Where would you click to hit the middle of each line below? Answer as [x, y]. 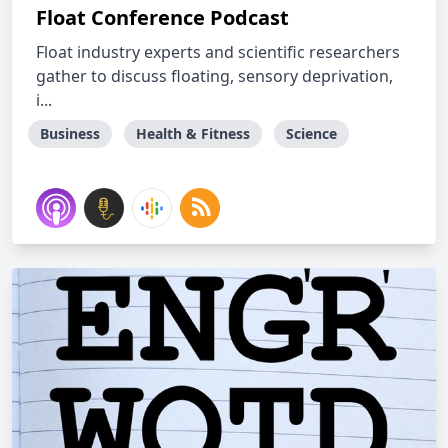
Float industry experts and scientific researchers [218, 52]
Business [70, 133]
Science [311, 133]
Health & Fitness [193, 133]
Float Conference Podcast [162, 17]
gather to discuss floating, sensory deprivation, [214, 76]
